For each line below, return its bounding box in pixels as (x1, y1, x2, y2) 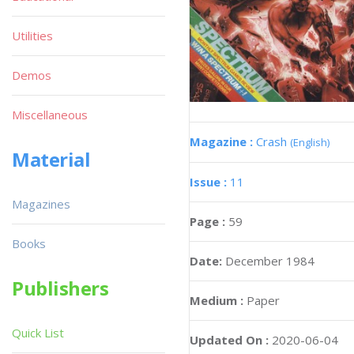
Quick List (12, 325, 64, 341)
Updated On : (190, 332, 269, 348)
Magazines (12, 196, 70, 212)
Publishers (12, 275, 109, 301)
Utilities (12, 28, 53, 43)
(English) (290, 135, 330, 150)
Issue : (190, 174, 230, 190)
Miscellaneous (12, 107, 88, 122)
